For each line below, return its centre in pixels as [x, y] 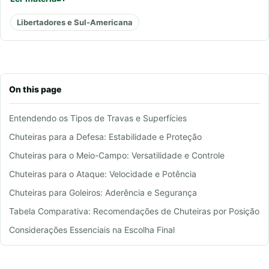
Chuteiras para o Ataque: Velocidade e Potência [103, 174]
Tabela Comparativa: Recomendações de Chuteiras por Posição [134, 211]
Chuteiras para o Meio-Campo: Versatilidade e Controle [117, 156]
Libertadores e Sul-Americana [75, 22]
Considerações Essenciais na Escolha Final [92, 230]
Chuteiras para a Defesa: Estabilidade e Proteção [105, 137]
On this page [35, 89]
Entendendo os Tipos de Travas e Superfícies [98, 118]
